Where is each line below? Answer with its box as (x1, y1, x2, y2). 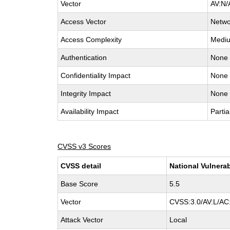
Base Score (61, 180, 99, 188)
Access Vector (61, 17, 107, 26)
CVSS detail (61, 162, 102, 170)
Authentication (61, 53, 107, 62)
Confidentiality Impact (61, 71, 131, 80)
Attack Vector (61, 216, 104, 224)
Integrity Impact (61, 89, 111, 98)
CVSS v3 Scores (57, 142, 111, 150)
